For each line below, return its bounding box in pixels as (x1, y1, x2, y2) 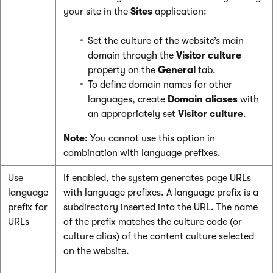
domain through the (88, 50, 176, 62)
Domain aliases (168, 94, 238, 105)
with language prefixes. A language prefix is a (63, 187, 258, 199)
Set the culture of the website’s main (88, 35, 244, 47)
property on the (88, 65, 158, 76)
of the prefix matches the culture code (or (63, 216, 242, 228)
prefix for (8, 202, 48, 213)
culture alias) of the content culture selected (63, 231, 254, 243)
